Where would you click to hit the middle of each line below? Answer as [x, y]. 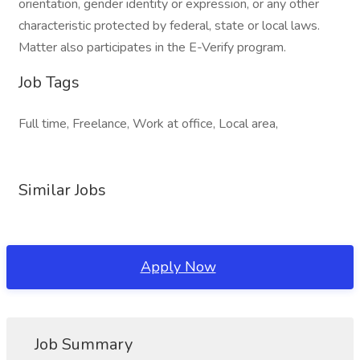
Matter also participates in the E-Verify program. [154, 47]
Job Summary [84, 344]
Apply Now [178, 267]
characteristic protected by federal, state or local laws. [169, 26]
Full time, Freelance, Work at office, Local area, [148, 124]
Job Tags [49, 82]
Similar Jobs [62, 190]
